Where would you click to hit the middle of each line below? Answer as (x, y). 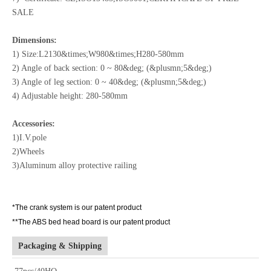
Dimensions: (34, 41)
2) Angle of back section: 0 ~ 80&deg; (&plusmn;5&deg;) (112, 68)
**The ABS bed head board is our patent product (91, 222)
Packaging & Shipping (60, 246)
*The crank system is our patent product (77, 208)
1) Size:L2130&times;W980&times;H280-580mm (98, 54)
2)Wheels (28, 152)
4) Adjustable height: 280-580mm (70, 96)
